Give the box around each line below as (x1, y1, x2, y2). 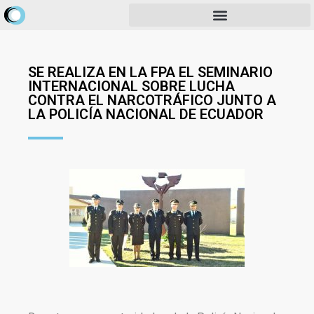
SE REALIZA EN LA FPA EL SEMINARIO (28, 64, 273, 81)
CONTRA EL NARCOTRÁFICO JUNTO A (28, 92, 276, 109)
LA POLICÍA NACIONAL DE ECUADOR (28, 106, 264, 123)
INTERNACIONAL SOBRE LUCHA (28, 78, 235, 95)
